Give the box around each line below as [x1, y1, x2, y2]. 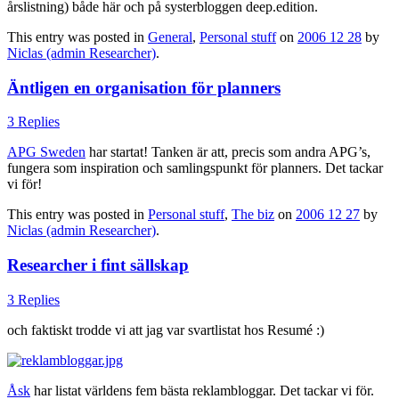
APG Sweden [7, 144, 85, 160]
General [148, 28, 192, 45]
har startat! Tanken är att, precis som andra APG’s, [85, 144, 370, 160]
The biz [232, 207, 274, 223]
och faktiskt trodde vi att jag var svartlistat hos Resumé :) [7, 322, 324, 338]
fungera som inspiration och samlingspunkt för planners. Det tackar [7, 160, 383, 176]
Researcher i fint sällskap [7, 256, 189, 275]
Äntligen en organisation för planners [7, 77, 281, 97]
